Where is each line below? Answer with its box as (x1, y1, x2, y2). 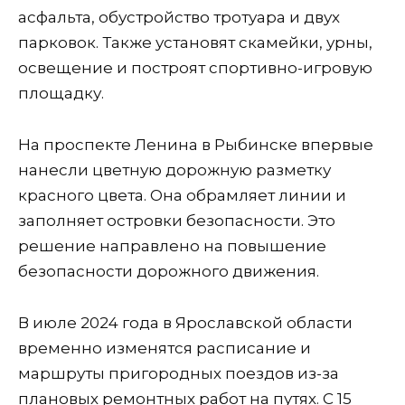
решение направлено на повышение (18, 237, 326, 256)
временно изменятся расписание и (18, 339, 311, 358)
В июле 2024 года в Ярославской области (18, 314, 353, 333)
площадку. (18, 84, 104, 103)
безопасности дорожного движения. (18, 262, 319, 281)
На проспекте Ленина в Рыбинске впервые (18, 136, 373, 155)
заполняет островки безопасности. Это (18, 212, 335, 231)
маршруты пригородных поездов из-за (18, 364, 339, 383)
